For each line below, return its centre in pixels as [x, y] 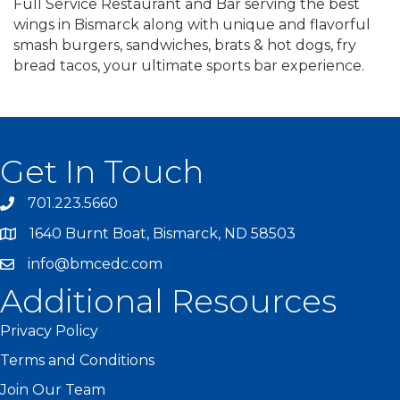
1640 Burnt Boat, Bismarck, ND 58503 [162, 234]
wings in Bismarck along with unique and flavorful [192, 25]
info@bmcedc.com [95, 264]
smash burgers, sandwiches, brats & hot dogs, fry [185, 46]
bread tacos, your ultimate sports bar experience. [189, 66]
